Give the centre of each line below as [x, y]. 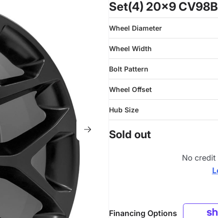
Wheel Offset [130, 89]
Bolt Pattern [129, 69]
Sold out [130, 134]
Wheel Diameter [136, 28]
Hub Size [124, 110]
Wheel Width [130, 48]
